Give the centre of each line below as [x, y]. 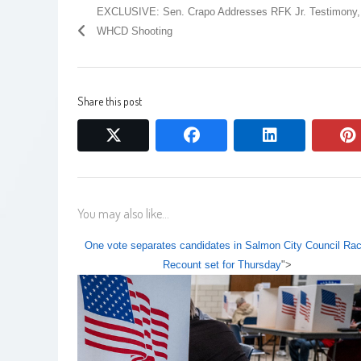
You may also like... [123, 213]
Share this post [110, 101]
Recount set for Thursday [222, 264]
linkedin [303, 134]
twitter [142, 134]
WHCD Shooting [135, 31]
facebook [231, 134]
